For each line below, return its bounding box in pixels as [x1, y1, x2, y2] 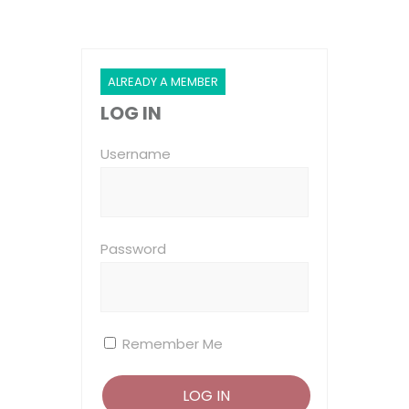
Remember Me [119, 334, 223, 353]
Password [100, 239, 166, 258]
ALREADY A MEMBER [108, 73, 218, 90]
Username [100, 144, 171, 163]
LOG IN [100, 100, 162, 126]
